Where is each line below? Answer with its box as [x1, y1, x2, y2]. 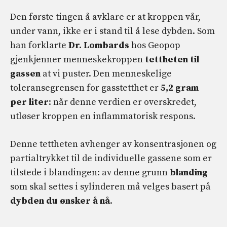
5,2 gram [161, 82, 199, 94]
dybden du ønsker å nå [10, 195, 110, 207]
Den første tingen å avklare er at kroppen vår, [10, 11, 201, 23]
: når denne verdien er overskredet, [49, 96, 197, 108]
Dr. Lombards [68, 40, 129, 52]
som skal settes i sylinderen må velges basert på [10, 181, 211, 193]
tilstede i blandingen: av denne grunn [10, 167, 170, 179]
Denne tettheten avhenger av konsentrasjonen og [10, 138, 216, 150]
